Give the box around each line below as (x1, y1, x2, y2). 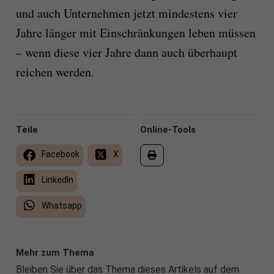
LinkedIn (39, 174, 73, 185)
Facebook (39, 149, 80, 159)
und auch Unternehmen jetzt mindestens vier (15, 4, 237, 21)
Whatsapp (39, 200, 82, 210)
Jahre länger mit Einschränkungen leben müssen (15, 24, 256, 41)
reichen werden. (15, 63, 94, 80)
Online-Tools (140, 124, 196, 135)
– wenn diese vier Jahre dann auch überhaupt (15, 43, 237, 61)
